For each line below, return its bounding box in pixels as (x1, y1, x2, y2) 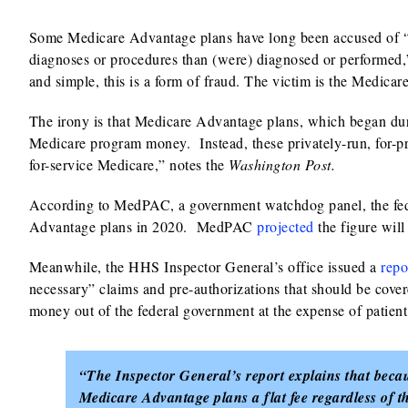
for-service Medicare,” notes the (28, 155, 229, 174)
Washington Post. (229, 155, 345, 174)
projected (257, 217, 314, 236)
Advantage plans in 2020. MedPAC (28, 217, 258, 236)
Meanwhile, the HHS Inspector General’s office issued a (28, 257, 382, 276)
